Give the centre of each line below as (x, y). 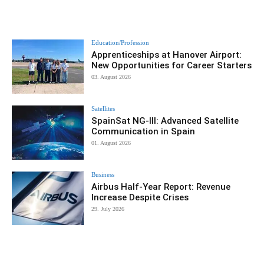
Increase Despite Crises (140, 197)
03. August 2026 (111, 77)
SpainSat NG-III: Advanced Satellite (165, 121)
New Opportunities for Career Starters (172, 66)
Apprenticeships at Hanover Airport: (167, 55)
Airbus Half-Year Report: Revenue (161, 187)
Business (103, 174)
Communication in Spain (143, 131)
